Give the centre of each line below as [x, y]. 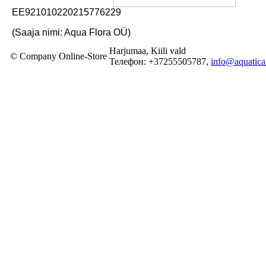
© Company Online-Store [58, 56]
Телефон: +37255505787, [160, 61]
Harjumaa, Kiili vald [148, 51]
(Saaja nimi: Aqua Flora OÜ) [71, 32]
